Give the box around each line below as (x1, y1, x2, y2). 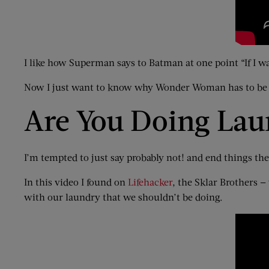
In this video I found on (24, 176, 128, 187)
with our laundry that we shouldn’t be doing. (24, 191, 223, 202)
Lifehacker (128, 176, 172, 187)
